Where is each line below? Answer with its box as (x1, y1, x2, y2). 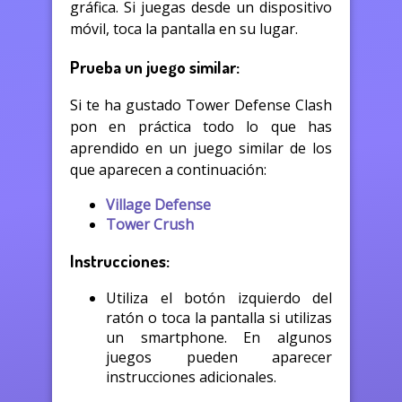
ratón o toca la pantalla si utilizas (106, 308, 332, 328)
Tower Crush (106, 214, 194, 234)
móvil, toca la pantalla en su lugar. (70, 19, 298, 39)
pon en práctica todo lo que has (70, 116, 332, 136)
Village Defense (106, 194, 211, 214)
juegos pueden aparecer (106, 347, 332, 368)
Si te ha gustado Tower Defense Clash (70, 94, 332, 115)
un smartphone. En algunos (106, 328, 332, 348)
